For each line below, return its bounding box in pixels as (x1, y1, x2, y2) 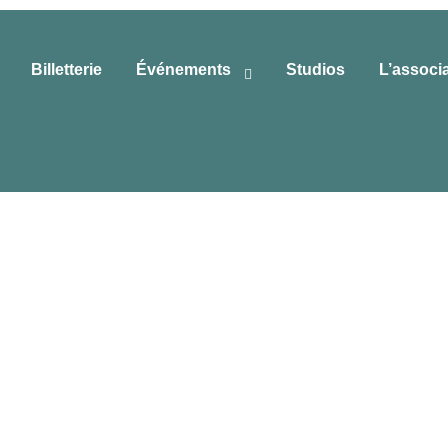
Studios (286, 61, 346, 78)
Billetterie (31, 61, 103, 78)
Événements (136, 61, 232, 78)
